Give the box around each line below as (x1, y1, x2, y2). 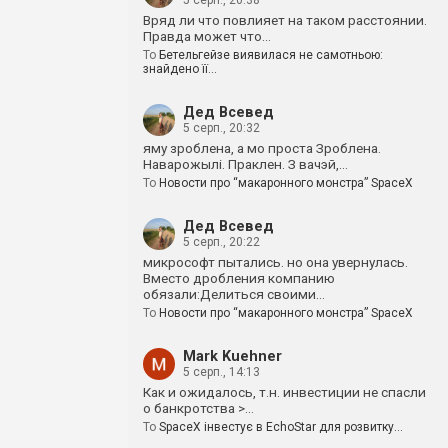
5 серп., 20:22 (183, 235, 260, 249)
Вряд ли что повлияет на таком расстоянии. (143, 12, 427, 28)
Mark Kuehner (183, 348, 282, 365)
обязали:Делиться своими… (143, 286, 325, 302)
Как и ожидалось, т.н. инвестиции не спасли (143, 384, 426, 400)
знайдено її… (143, 62, 217, 76)
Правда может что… (143, 28, 271, 44)
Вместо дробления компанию (143, 270, 335, 286)
